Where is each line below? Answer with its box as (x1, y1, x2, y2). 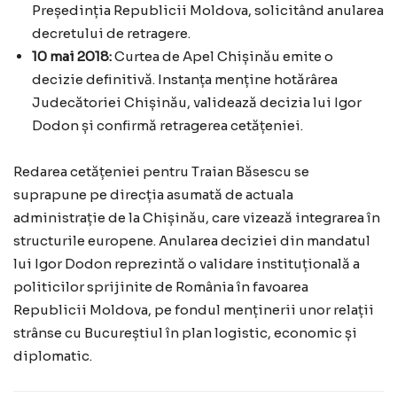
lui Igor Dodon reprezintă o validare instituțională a (13, 255, 360, 272)
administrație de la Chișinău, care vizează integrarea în (13, 209, 380, 226)
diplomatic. (13, 347, 92, 364)
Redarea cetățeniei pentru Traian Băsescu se (13, 163, 309, 180)
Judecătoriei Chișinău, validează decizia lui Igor (32, 94, 362, 111)
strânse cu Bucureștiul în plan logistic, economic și (13, 324, 357, 341)
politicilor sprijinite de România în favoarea (13, 278, 308, 295)
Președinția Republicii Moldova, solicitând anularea (32, 2, 384, 19)
